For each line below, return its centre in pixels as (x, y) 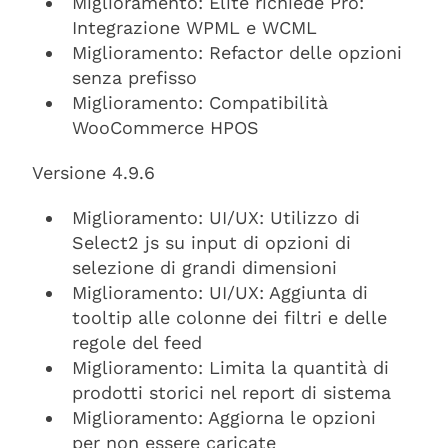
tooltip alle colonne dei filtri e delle (229, 317)
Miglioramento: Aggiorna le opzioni (224, 417)
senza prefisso (134, 77)
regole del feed (137, 342)
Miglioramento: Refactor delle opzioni (237, 52)
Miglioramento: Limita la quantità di (230, 367)
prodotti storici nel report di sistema (231, 392)
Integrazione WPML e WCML (194, 27)
